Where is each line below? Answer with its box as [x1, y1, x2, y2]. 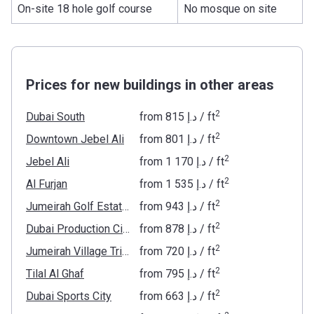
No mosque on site [184, 1, 280, 15]
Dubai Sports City [26, 289, 111, 303]
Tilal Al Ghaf [26, 266, 84, 280]
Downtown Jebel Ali [26, 132, 124, 146]
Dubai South [26, 109, 85, 123]
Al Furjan [26, 177, 67, 191]
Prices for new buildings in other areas [26, 76, 274, 93]
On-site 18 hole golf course [18, 1, 152, 15]
